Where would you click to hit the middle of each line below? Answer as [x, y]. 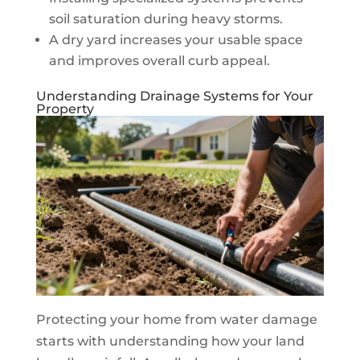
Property [65, 109]
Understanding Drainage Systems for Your [174, 96]
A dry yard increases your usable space [176, 40]
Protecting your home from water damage [176, 319]
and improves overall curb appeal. [159, 61]
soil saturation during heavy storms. [166, 19]
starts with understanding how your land [170, 341]
